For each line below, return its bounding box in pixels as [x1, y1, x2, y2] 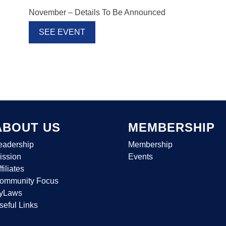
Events [128, 152, 153, 161]
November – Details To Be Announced [28, 8, 165, 17]
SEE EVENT [38, 27, 85, 36]
